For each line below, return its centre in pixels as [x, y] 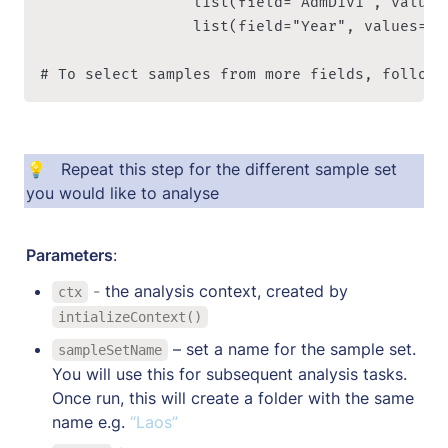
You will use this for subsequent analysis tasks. [229, 373]
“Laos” [154, 421]
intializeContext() [129, 316]
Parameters [69, 254]
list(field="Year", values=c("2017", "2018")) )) [112, 26]
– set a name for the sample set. [291, 348]
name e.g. [91, 421]
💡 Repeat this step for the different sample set [211, 168]
